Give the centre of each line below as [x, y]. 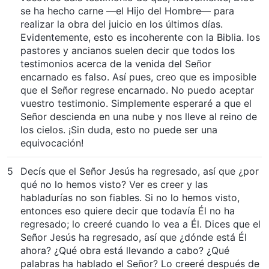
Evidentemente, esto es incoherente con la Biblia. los [140, 37]
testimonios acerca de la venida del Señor [116, 63]
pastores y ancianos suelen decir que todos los [128, 50]
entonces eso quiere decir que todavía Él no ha [128, 210]
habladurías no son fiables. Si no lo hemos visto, [130, 197]
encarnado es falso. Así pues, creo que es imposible [138, 77]
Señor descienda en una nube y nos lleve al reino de [139, 116]
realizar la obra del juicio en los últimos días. [122, 24]
